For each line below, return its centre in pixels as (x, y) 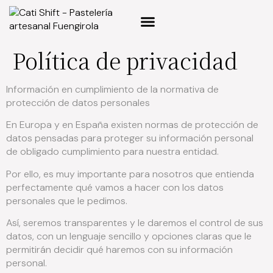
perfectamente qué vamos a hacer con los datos (115, 187)
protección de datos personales (78, 103)
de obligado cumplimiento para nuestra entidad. (112, 152)
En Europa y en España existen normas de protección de (132, 125)
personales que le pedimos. (67, 200)
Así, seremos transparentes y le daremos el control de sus (135, 223)
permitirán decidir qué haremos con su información (119, 250)
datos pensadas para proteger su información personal (130, 138)
